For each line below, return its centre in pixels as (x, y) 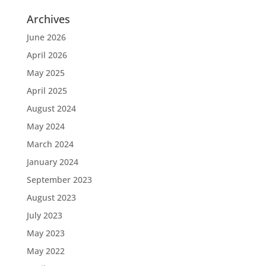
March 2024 (50, 144)
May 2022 (45, 251)
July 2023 (44, 215)
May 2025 (45, 73)
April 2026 (47, 55)
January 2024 (52, 162)
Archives (48, 19)
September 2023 (59, 180)
